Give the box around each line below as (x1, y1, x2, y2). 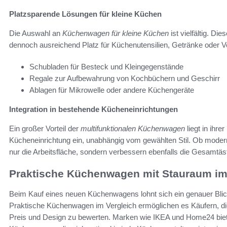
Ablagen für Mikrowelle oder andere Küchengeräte (29, 85, 194, 94)
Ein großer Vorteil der (9, 124, 81, 133)
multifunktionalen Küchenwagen (81, 124, 185, 133)
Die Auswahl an (9, 28, 62, 37)
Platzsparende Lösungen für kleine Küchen (9, 9, 162, 18)
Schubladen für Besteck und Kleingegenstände (29, 62, 183, 71)
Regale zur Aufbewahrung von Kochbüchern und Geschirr (29, 73, 220, 83)
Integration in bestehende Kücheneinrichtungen (9, 104, 178, 113)
